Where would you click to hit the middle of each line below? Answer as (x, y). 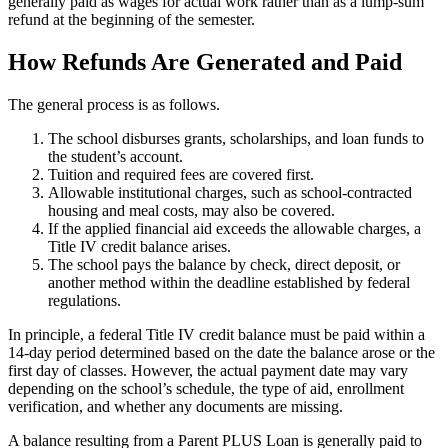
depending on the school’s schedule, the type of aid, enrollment (206, 388)
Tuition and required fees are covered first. (181, 174)
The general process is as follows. (114, 104)
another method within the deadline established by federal (229, 282)
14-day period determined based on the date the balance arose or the (221, 352)
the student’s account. (115, 156)
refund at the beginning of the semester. (131, 19)
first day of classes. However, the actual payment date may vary (208, 370)
